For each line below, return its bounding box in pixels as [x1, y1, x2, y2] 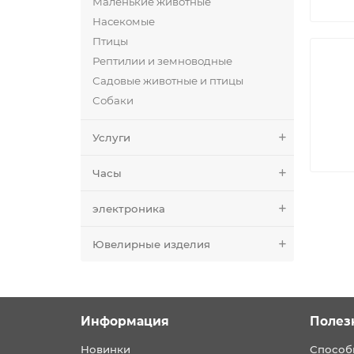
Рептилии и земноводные [92, 54, 232, 67]
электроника [92, 201, 165, 215]
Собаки [92, 93, 134, 107]
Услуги [92, 130, 130, 144]
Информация [81, 314, 169, 329]
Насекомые [92, 14, 155, 28]
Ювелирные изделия [92, 237, 210, 250]
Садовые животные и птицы [92, 73, 243, 87]
